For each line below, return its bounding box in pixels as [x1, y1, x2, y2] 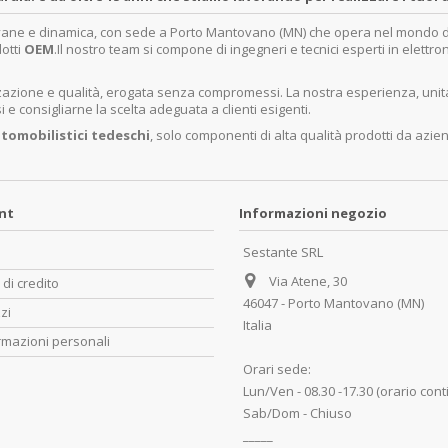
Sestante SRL [243, 243, 323, 261]
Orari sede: [243, 360, 311, 378]
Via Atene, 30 [269, 272, 347, 290]
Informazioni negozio [239, 204, 387, 222]
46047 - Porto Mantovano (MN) [243, 294, 424, 312]
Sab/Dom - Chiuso [243, 404, 352, 422]
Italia [243, 316, 272, 334]
